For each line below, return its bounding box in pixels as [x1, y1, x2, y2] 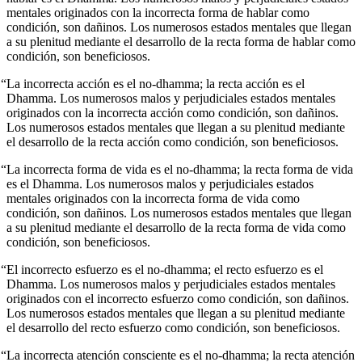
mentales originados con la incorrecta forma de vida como [6, 192, 300, 206]
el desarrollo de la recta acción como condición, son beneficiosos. [6, 135, 339, 149]
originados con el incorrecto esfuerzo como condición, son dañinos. [6, 292, 349, 306]
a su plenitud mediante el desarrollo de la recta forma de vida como [6, 221, 346, 235]
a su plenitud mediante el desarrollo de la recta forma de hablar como [6, 35, 356, 49]
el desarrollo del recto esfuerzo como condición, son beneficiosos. [6, 321, 340, 335]
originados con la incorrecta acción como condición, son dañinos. [6, 106, 339, 120]
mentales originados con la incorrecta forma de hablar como [6, 6, 309, 20]
